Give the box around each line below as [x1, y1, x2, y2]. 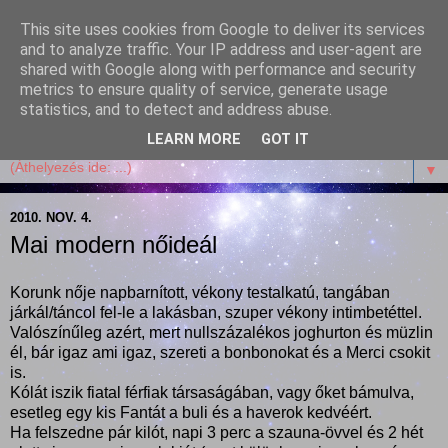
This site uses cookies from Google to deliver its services [20, 20, 425, 39]
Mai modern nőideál [10, 231, 217, 258]
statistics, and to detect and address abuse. [20, 100, 332, 119]
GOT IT [261, 131, 309, 149]
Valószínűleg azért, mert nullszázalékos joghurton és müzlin [10, 323, 433, 341]
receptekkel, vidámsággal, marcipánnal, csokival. [10, 113, 357, 130]
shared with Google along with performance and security [20, 60, 416, 79]
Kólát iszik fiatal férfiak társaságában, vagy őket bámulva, [10, 383, 414, 401]
